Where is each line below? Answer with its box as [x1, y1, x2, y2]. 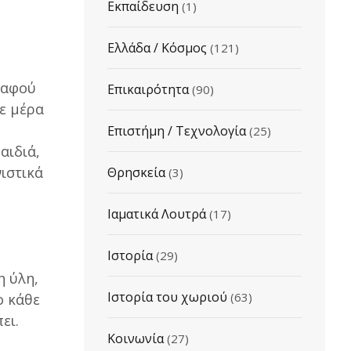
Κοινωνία [107, 330, 164, 347]
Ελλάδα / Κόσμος [107, 39, 207, 56]
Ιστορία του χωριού [107, 288, 227, 306]
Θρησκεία [107, 164, 165, 181]
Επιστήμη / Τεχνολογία [107, 122, 246, 139]
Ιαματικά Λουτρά [107, 205, 206, 223]
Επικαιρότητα [107, 81, 189, 98]
